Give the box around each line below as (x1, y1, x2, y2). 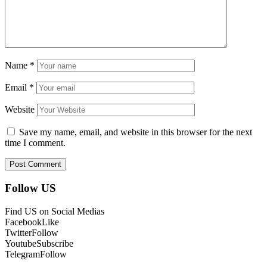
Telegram (5, 249, 40, 259)
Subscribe (36, 238, 73, 249)
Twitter (5, 227, 32, 238)
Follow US (5, 181, 56, 194)
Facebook (5, 216, 42, 227)
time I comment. (5, 138, 66, 148)
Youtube (5, 238, 36, 249)
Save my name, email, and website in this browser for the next (19, 127, 252, 138)
